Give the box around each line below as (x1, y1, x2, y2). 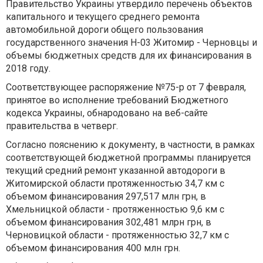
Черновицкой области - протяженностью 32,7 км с (6, 230, 229, 241)
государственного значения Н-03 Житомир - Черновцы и (6, 37, 257, 49)
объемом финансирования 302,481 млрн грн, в (6, 217, 211, 228)
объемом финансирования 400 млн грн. (6, 242, 180, 254)
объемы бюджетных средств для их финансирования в (6, 50, 252, 62)
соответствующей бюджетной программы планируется (6, 152, 251, 164)
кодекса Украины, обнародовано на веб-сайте (6, 107, 208, 119)
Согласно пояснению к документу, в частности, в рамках (6, 139, 255, 151)
